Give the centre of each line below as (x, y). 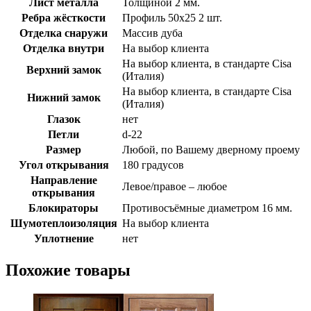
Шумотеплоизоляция (64, 223)
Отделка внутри (64, 48)
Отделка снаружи (64, 33)
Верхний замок (64, 69)
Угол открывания (64, 165)
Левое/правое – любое (175, 186)
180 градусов (153, 165)
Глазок (64, 119)
